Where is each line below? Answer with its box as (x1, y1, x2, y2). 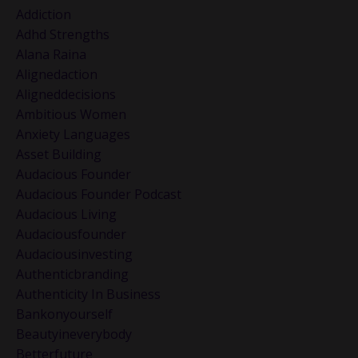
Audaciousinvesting (16, 245, 133, 264)
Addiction (16, 6, 71, 24)
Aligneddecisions (16, 86, 116, 104)
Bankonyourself (16, 305, 113, 324)
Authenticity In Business (16, 285, 161, 304)
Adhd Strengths (16, 26, 109, 44)
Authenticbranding (16, 265, 129, 284)
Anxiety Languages (16, 125, 130, 144)
